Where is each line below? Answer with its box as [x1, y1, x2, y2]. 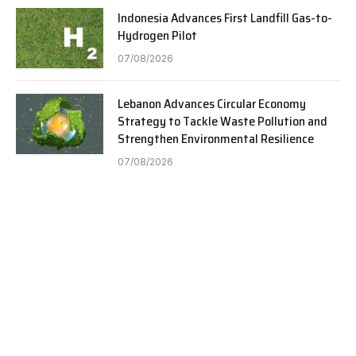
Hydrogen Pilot [118, 25, 197, 46]
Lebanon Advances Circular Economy [118, 94, 306, 114]
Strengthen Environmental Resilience [118, 129, 314, 149]
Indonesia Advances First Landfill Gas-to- [118, 8, 332, 29]
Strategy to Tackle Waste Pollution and [118, 111, 327, 132]
